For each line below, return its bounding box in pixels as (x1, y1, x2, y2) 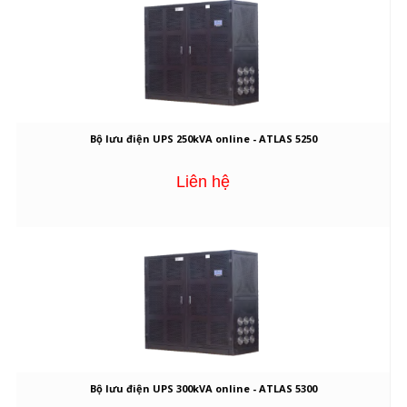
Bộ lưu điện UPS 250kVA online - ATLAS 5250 (89, 132, 317, 146)
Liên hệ (176, 173, 230, 192)
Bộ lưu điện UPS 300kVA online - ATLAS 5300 (89, 382, 317, 396)
